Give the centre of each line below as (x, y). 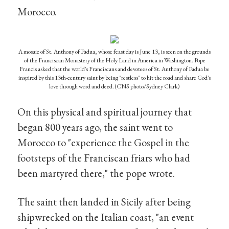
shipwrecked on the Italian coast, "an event (106, 217)
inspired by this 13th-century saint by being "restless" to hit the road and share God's (114, 78)
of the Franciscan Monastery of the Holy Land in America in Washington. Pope (114, 61)
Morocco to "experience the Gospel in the (104, 143)
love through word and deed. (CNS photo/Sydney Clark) (114, 87)
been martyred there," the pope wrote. (96, 173)
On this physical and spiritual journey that (105, 112)
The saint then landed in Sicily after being (104, 201)
